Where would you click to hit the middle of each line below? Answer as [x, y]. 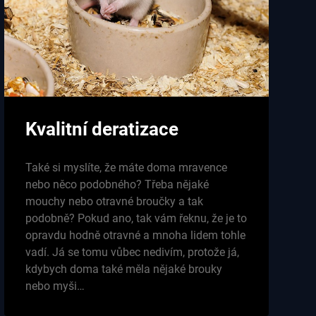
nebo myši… [55, 286]
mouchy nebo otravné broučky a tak [114, 202]
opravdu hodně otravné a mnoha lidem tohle [135, 236]
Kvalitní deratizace [102, 129]
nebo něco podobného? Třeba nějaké [117, 185]
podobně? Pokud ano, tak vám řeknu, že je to [136, 219]
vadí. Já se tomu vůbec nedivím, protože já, [132, 253]
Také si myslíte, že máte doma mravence [126, 168]
